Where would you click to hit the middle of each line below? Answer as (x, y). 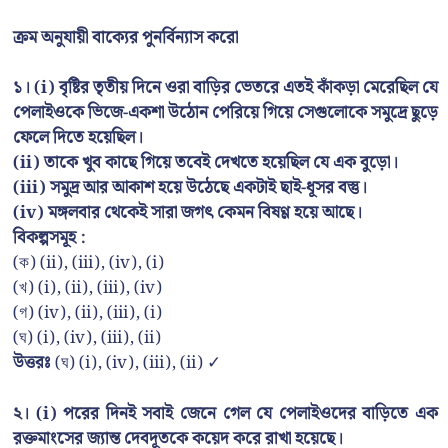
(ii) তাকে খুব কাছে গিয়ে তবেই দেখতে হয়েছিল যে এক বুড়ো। (205, 163)
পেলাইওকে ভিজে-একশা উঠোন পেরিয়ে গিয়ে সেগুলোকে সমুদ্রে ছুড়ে (225, 113)
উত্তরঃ (32, 363)
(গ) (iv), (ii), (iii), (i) (87, 313)
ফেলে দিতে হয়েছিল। (78, 138)
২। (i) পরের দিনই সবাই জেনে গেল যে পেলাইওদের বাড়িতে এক (225, 413)
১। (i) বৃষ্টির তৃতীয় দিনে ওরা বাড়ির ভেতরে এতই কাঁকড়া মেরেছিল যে (225, 88)
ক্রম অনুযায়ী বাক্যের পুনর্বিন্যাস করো (125, 37)
